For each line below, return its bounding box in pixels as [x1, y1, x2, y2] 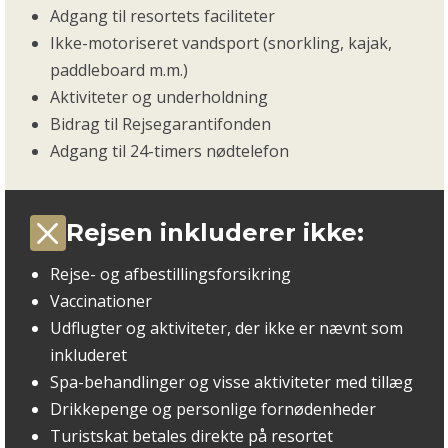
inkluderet [49, 344, 127, 367]
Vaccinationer [49, 290, 152, 313]
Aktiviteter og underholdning [49, 86, 268, 109]
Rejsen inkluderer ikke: [65, 218, 364, 248]
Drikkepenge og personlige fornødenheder [49, 398, 376, 421]
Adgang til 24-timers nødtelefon [49, 140, 289, 163]
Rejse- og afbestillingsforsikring [49, 263, 291, 286]
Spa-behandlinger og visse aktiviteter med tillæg [49, 371, 413, 394]
